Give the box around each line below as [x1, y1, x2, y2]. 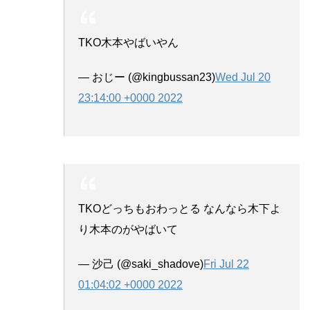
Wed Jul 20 [215, 71, 271, 83]
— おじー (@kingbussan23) [78, 71, 215, 83]
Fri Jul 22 [203, 257, 249, 270]
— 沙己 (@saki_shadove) [78, 257, 203, 270]
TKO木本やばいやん [78, 36, 179, 48]
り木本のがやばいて [78, 223, 178, 235]
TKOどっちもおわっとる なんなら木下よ [78, 202, 281, 215]
